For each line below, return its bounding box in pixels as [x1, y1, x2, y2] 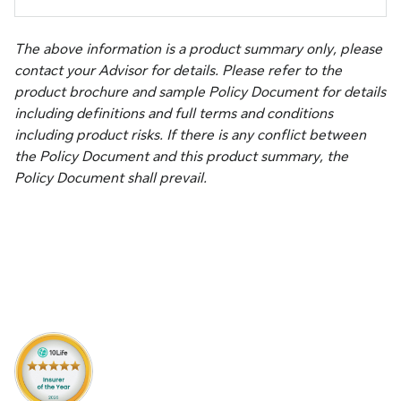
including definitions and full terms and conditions [14, 106, 333, 122]
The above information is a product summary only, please [14, 41, 382, 57]
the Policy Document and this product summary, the [14, 149, 348, 165]
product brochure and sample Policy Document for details [14, 84, 386, 100]
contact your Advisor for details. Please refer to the [14, 63, 342, 79]
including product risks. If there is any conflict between [14, 127, 366, 143]
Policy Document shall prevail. [14, 170, 207, 186]
